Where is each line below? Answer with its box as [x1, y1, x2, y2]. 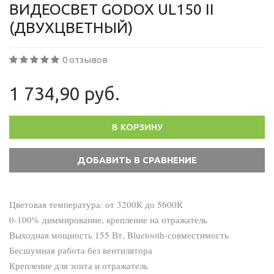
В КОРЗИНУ [111, 122, 163, 132]
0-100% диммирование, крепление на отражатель [9, 213, 207, 226]
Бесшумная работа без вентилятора [9, 244, 152, 256]
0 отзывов [62, 54, 108, 65]
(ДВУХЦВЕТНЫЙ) [9, 19, 133, 36]
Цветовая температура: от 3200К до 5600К [9, 198, 183, 210]
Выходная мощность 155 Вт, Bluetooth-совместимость [9, 229, 229, 241]
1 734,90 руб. [9, 83, 120, 104]
